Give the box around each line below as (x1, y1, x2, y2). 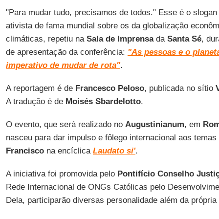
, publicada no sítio (144, 84, 216, 93)
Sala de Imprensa (86, 34, 153, 44)
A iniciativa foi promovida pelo (5, 169, 117, 178)
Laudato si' (92, 146, 135, 155)
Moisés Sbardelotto (65, 97, 141, 106)
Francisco (5, 146, 44, 155)
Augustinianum (125, 120, 184, 129)
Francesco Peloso (75, 84, 144, 93)
